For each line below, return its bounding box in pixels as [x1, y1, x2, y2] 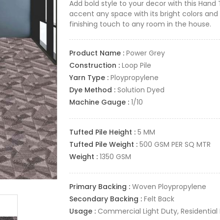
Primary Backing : [69, 182, 132, 192]
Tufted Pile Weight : [69, 139, 139, 150]
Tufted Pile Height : [69, 127, 137, 137]
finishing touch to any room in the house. [69, 19, 211, 29]
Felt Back [144, 194, 174, 204]
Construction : [69, 60, 122, 71]
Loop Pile [122, 60, 151, 71]
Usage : [69, 206, 98, 217]
